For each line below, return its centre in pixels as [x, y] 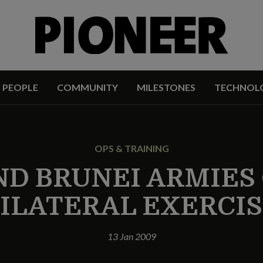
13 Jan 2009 [131, 236]
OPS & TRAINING [131, 148]
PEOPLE [20, 87]
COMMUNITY [87, 87]
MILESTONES [166, 87]
